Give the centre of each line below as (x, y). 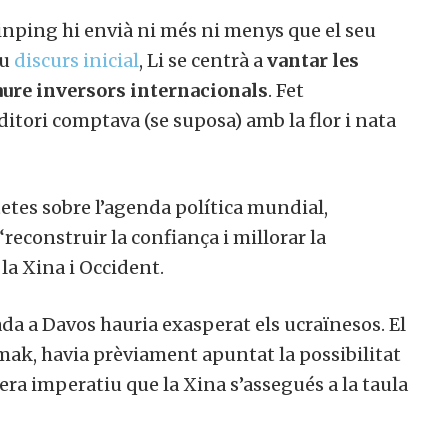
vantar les (305, 61)
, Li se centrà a (195, 61)
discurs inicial (69, 61)
